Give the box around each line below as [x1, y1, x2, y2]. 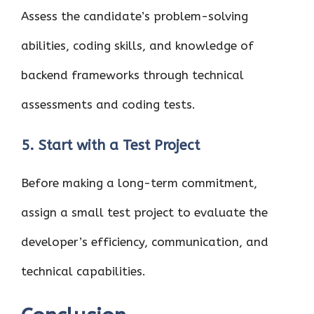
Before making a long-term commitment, [21, 175, 257, 190]
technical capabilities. [21, 264, 146, 278]
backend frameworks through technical [21, 68, 244, 82]
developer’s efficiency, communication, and [21, 234, 268, 249]
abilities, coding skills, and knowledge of [21, 39, 254, 53]
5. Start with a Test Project [21, 137, 200, 153]
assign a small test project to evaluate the [21, 205, 268, 219]
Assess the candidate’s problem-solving [21, 9, 248, 23]
